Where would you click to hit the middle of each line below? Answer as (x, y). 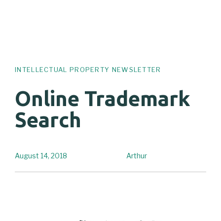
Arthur (137, 156)
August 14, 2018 (41, 156)
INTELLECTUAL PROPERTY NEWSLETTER (88, 69)
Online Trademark (103, 99)
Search (48, 120)
